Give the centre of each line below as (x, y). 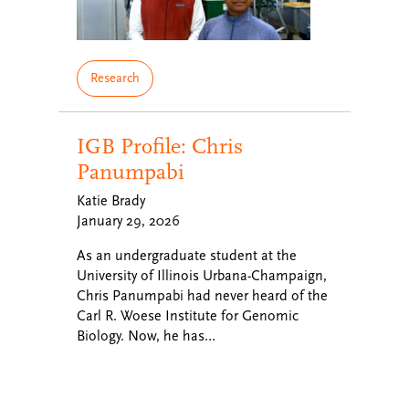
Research (115, 78)
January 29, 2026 (128, 221)
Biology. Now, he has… (146, 336)
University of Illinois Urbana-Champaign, (202, 276)
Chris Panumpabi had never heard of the (202, 296)
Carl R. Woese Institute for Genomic (188, 316)
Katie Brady (111, 201)
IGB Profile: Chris (160, 147)
